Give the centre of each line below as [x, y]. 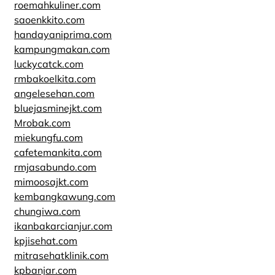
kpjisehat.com [46, 241]
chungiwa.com [47, 211]
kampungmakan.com [62, 49]
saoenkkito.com [49, 20]
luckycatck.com [49, 64]
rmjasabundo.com [55, 167]
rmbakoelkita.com [55, 79]
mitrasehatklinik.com [61, 255]
